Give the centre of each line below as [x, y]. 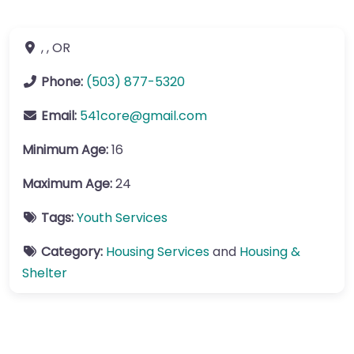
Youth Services [122, 218]
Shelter [45, 273]
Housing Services [158, 252]
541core [105, 116]
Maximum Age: [69, 184]
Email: [60, 116]
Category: [73, 252]
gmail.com [175, 116]
